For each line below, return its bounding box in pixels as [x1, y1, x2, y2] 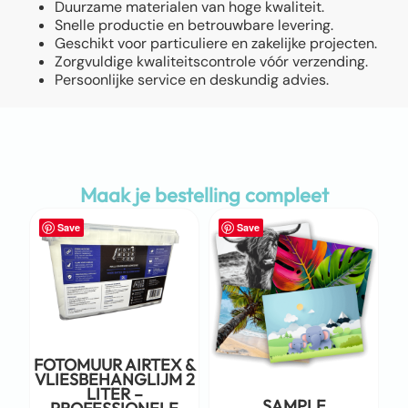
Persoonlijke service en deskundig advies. [55, 70, 329, 90]
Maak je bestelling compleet [79, 182, 329, 209]
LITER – [86, 382, 143, 404]
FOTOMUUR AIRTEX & [33, 353, 196, 375]
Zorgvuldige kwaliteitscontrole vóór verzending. [55, 52, 368, 72]
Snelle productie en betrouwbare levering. [55, 15, 333, 36]
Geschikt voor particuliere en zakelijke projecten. [55, 34, 377, 54]
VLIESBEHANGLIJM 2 [34, 368, 195, 390]
